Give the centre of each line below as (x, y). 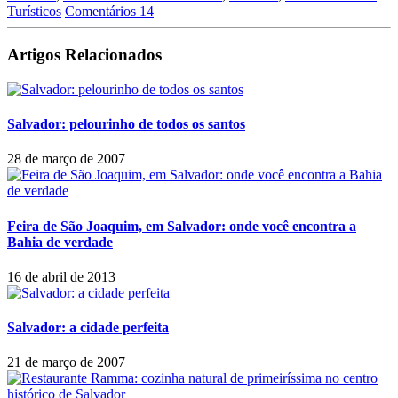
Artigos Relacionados (84, 55)
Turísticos (34, 12)
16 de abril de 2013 (61, 276)
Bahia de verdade (60, 242)
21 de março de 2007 (66, 362)
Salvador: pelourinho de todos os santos (126, 124)
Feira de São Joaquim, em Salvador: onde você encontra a (182, 226)
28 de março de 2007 (66, 159)
